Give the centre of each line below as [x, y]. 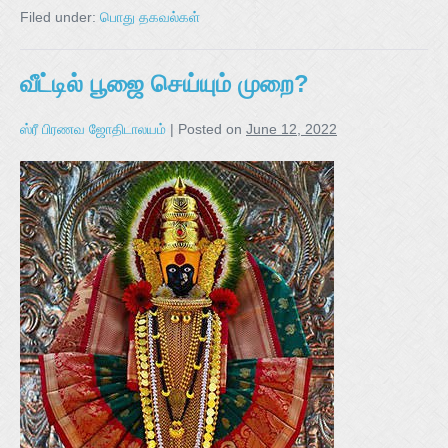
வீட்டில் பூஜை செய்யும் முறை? [164, 84]
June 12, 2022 [291, 129]
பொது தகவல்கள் [150, 17]
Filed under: [58, 17]
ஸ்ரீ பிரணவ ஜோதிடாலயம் [93, 129]
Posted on [210, 129]
